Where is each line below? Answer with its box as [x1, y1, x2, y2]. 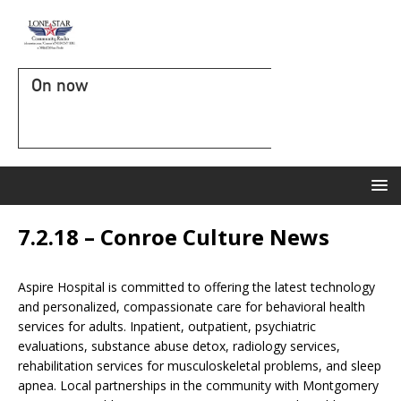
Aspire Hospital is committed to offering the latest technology [18, 278, 375, 295]
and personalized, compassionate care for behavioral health [18, 298, 365, 315]
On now [31, 74, 88, 96]
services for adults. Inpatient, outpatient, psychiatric [18, 318, 316, 335]
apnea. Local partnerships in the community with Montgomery [18, 377, 379, 394]
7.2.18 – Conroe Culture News [18, 222, 329, 252]
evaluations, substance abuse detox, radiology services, [18, 337, 340, 354]
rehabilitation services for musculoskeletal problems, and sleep [18, 357, 381, 374]
